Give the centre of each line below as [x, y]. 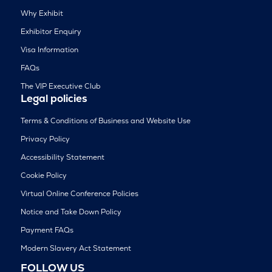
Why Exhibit [42, 14]
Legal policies [54, 99]
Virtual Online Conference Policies [79, 194]
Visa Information [49, 50]
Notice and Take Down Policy [71, 212]
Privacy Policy [45, 139]
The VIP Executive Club [60, 87]
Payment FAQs [47, 230]
